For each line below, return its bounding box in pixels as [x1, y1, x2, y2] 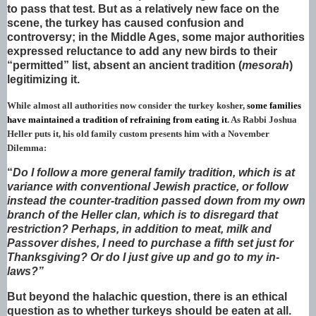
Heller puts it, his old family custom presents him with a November [7, 128, 269, 140]
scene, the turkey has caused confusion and [7, 17, 244, 30]
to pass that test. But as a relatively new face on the [7, 3, 279, 16]
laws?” [7, 265, 44, 277]
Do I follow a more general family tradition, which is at [13, 166, 295, 178]
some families [247, 100, 301, 111]
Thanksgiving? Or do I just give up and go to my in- [7, 250, 279, 263]
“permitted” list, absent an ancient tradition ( [7, 59, 242, 72]
